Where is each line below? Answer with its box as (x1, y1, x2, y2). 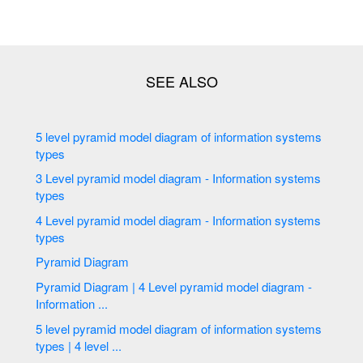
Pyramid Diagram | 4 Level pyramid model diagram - (36, 277, 149, 295)
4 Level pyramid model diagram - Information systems (36, 211, 46, 228)
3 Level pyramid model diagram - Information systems (36, 169, 46, 187)
